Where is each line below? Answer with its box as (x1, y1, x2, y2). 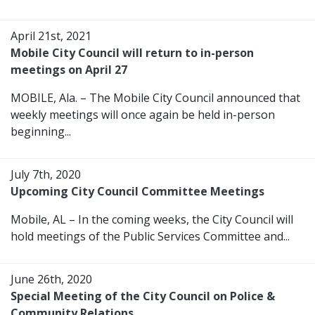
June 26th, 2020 (11, 271, 92, 288)
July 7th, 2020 (11, 167, 81, 183)
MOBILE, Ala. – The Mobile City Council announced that (11, 90, 300, 106)
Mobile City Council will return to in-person (11, 45, 254, 61)
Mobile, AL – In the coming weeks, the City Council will (11, 212, 293, 228)
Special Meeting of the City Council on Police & (11, 288, 275, 304)
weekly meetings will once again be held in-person (11, 107, 275, 123)
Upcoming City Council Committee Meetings (11, 184, 267, 200)
